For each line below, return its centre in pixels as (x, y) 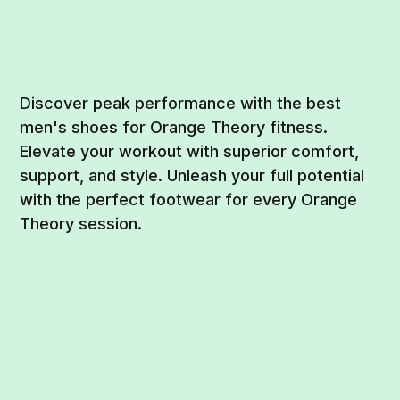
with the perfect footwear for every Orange (189, 199)
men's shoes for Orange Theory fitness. (174, 127)
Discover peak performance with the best (181, 103)
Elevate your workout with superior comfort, (190, 151)
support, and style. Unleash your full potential (192, 175)
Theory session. (81, 223)
